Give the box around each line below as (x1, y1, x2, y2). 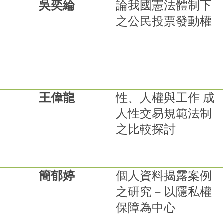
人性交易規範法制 (116, 107, 212, 120)
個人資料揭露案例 (116, 169, 212, 182)
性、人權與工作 (116, 91, 200, 104)
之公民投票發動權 (116, 14, 212, 28)
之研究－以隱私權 (116, 185, 212, 198)
